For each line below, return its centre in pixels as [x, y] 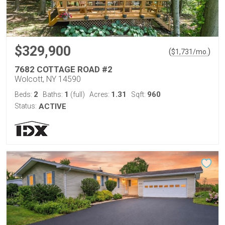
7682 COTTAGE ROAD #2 [64, 69]
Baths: [53, 94]
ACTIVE [52, 106]
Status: [26, 106]
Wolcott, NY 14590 [48, 79]
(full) [77, 94]
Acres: [100, 94]
